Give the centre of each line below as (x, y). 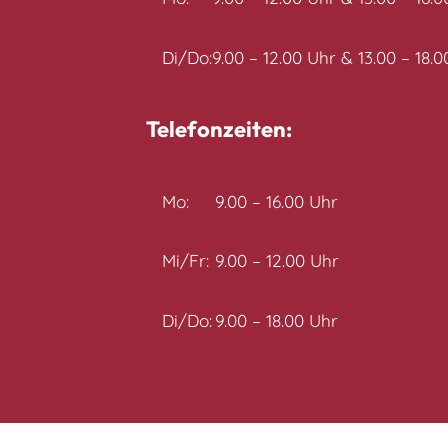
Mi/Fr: (185, 261)
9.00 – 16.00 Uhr (276, 201)
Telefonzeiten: (219, 129)
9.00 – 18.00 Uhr (276, 320)
